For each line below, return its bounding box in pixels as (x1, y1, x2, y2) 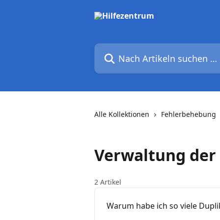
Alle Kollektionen (94, 110, 149, 119)
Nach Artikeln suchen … (94, 43, 181, 54)
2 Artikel (94, 177, 121, 187)
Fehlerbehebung (161, 110, 216, 119)
